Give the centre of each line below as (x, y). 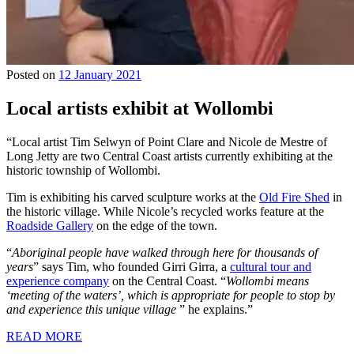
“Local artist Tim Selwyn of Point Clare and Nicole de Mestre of (167, 142)
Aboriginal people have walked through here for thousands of (165, 253)
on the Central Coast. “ (168, 281)
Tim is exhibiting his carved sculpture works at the (133, 198)
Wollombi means (267, 281)
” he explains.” (215, 310)
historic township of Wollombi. (83, 171)
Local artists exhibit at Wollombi (140, 109)
